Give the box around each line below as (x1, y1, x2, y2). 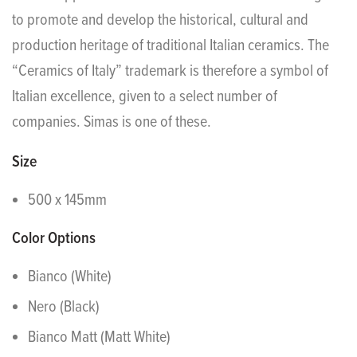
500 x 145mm (28, 190, 107, 212)
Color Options (12, 229, 96, 250)
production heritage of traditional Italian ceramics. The (12, 36, 329, 57)
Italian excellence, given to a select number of (12, 87, 277, 108)
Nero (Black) (28, 297, 100, 319)
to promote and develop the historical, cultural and (12, 10, 308, 32)
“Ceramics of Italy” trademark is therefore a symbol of (12, 61, 328, 83)
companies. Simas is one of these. (12, 112, 211, 134)
